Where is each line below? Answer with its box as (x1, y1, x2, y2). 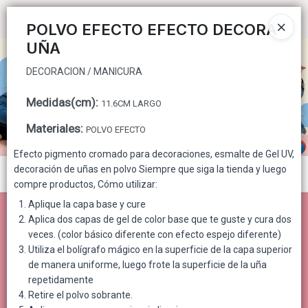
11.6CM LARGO (101, 98, 162, 109)
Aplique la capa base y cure (28, 199, 146, 210)
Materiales (26, 122, 80, 135)
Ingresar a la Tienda (175, 13, 264, 26)
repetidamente (28, 274, 93, 285)
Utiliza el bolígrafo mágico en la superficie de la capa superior (28, 244, 292, 255)
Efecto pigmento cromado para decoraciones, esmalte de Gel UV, (14, 148, 294, 159)
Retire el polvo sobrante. (28, 289, 133, 300)
